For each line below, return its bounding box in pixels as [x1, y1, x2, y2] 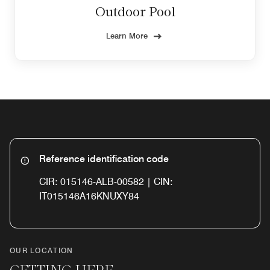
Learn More [106, 31, 148, 41]
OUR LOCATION [10, 246, 74, 256]
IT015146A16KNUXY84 [39, 190, 139, 202]
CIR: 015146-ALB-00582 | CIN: [39, 176, 173, 188]
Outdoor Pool [95, 6, 175, 20]
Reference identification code [39, 153, 169, 165]
